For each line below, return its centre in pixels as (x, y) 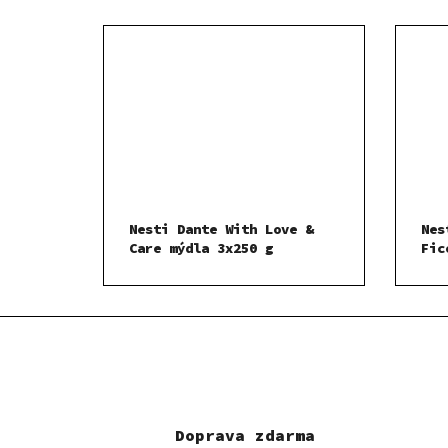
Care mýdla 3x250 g (201, 248)
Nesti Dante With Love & (221, 229)
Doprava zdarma (245, 435)
